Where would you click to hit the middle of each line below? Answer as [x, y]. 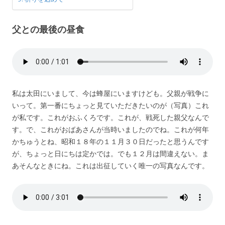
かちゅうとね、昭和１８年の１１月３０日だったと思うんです [110, 141]
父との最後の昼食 [48, 29]
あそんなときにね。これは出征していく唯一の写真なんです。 [110, 165]
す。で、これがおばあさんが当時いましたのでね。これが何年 [110, 129]
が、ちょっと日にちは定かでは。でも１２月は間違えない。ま [110, 153]
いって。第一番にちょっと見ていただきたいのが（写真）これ [110, 105]
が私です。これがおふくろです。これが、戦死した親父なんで [110, 117]
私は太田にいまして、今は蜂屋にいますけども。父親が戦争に [110, 93]
